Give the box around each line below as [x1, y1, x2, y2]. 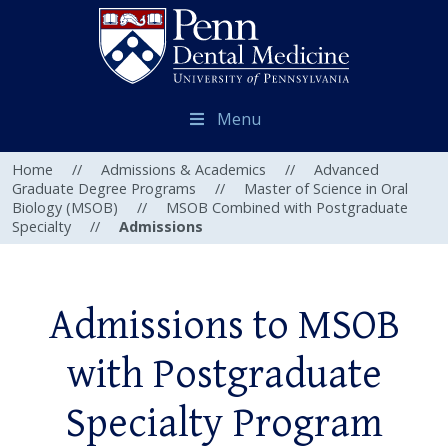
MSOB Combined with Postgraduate [166, 198, 408, 218]
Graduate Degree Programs [12, 179, 196, 199]
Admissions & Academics [101, 160, 266, 180]
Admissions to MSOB [48, 302, 400, 351]
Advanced [314, 160, 379, 180]
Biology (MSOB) [12, 198, 118, 218]
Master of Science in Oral [244, 179, 408, 199]
